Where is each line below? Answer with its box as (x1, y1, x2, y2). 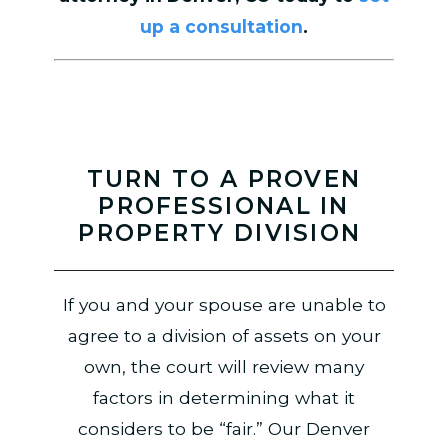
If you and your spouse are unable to (62, 294, 386, 316)
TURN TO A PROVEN (86, 164, 362, 193)
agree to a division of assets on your (67, 325, 381, 347)
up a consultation (140, 16, 303, 38)
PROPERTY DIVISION (78, 218, 370, 247)
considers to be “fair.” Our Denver (78, 418, 370, 440)
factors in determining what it (93, 387, 355, 409)
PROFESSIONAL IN (98, 191, 350, 220)
